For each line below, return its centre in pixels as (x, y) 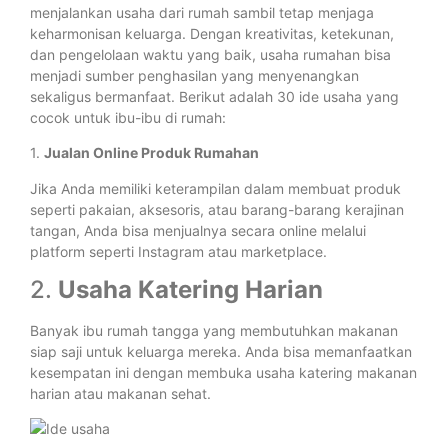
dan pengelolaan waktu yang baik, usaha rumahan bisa (210, 54)
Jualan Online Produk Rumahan (151, 153)
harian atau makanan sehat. (120, 393)
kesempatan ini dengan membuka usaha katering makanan (223, 372)
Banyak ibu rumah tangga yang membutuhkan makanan (214, 330)
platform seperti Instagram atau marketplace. (178, 251)
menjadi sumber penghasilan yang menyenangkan (194, 75)
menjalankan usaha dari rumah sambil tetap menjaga (202, 12)
